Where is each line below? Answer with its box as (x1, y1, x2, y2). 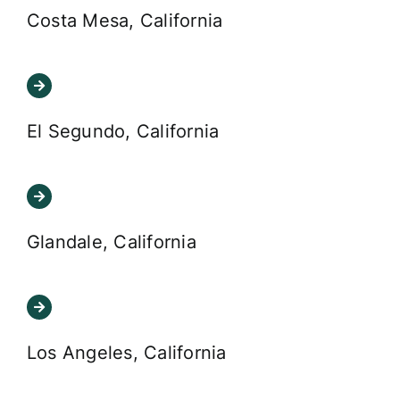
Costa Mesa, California (26, 9, 223, 31)
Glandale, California (26, 230, 196, 253)
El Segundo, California (26, 120, 220, 142)
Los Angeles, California (26, 342, 227, 364)
